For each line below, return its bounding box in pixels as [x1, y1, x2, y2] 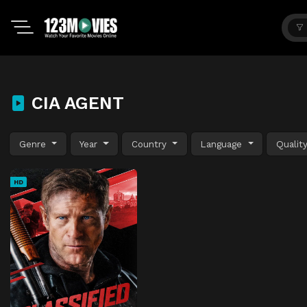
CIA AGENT [26, 93, 124, 113]
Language [200, 138, 246, 149]
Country [131, 138, 170, 149]
